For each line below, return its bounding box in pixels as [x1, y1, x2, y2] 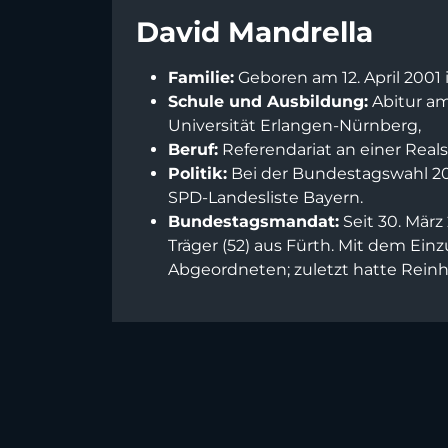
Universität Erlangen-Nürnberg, [168, 116, 421, 136]
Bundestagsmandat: [168, 212, 339, 232]
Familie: [168, 68, 234, 88]
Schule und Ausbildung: [168, 92, 368, 112]
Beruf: [168, 140, 218, 160]
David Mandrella [136, 15, 373, 50]
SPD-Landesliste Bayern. [168, 188, 363, 208]
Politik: [168, 164, 227, 184]
